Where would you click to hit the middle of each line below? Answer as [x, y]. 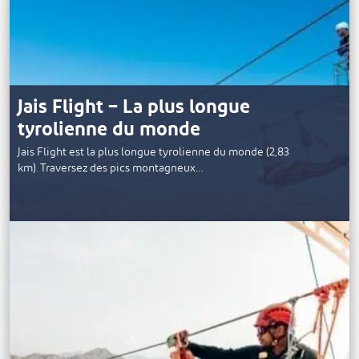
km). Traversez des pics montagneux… [111, 168]
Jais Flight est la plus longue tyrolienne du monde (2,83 [153, 152]
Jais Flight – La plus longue [134, 108]
